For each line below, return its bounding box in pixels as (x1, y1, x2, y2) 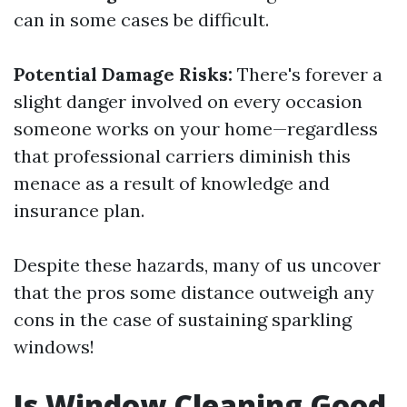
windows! (14, 335, 94, 358)
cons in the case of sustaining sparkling (14, 308, 352, 331)
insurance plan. (14, 199, 144, 222)
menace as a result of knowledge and (14, 172, 330, 194)
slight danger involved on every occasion (14, 90, 362, 113)
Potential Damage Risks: (14, 63, 233, 85)
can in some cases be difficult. (14, 8, 269, 31)
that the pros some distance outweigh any (14, 281, 374, 303)
